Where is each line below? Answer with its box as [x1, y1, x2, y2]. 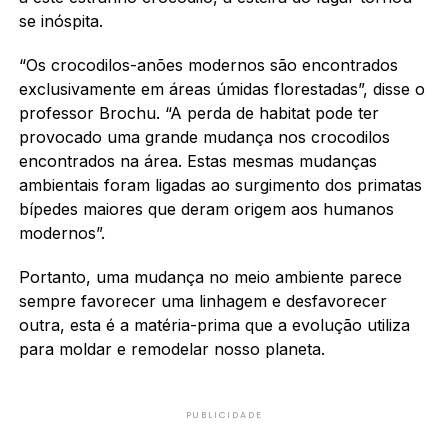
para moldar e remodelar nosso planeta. [18, 338, 325, 359]
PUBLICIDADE [185, 408, 263, 421]
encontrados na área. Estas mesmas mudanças [18, 150, 377, 171]
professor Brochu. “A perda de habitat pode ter [18, 102, 379, 123]
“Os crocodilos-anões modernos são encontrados [18, 54, 398, 75]
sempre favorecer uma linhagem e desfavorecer [18, 290, 387, 311]
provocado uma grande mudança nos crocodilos [18, 126, 390, 147]
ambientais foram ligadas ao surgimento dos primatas [18, 174, 422, 195]
